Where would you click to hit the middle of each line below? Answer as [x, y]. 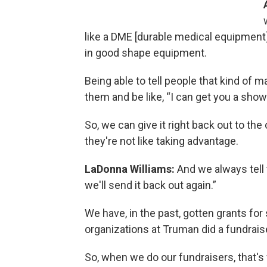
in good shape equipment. [146, 53]
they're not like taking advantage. [162, 141]
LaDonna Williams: [131, 169]
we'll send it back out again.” [150, 185]
